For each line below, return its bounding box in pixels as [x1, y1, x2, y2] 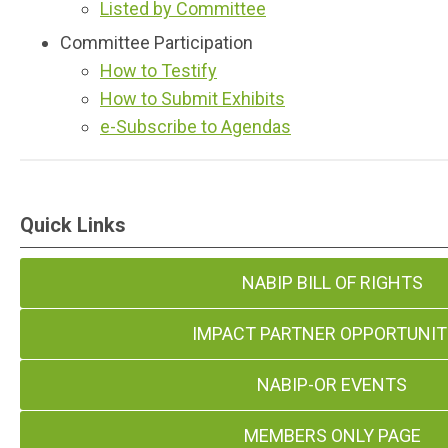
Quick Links [20, 213, 126, 237]
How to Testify [100, 60, 217, 81]
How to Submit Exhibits [100, 88, 285, 109]
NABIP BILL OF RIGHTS [241, 272, 423, 293]
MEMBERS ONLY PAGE [243, 425, 421, 446]
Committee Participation [60, 32, 253, 53]
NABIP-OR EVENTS [257, 374, 408, 395]
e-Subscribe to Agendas [100, 116, 291, 137]
